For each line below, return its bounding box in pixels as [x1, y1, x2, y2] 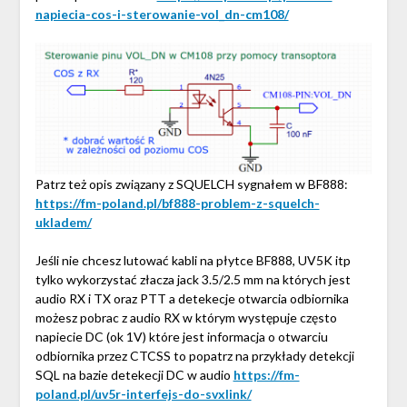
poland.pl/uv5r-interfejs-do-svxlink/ [35, 386, 252, 402]
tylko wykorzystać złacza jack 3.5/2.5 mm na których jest [35, 272, 351, 288]
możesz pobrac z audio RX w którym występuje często [35, 310, 337, 326]
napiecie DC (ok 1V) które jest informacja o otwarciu [35, 329, 328, 345]
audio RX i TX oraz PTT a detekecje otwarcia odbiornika [35, 291, 349, 307]
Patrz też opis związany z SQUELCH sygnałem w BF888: [35, 176, 348, 193]
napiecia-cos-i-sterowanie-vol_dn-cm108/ [35, 6, 289, 23]
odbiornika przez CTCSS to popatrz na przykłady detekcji [35, 348, 354, 364]
